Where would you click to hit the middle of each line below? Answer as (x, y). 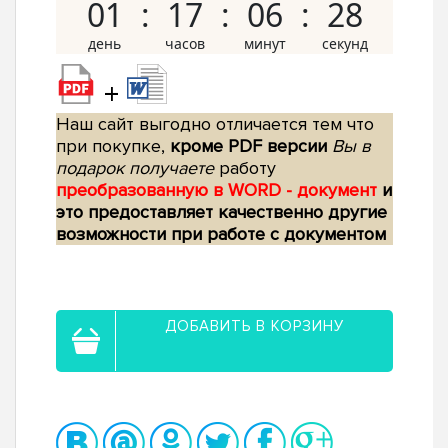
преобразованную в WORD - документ (219, 190)
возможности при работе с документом (221, 234)
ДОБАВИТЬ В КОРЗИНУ (254, 326)
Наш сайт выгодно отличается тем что (215, 124)
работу (245, 168)
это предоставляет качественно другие (221, 212)
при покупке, (113, 146)
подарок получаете (135, 168)
